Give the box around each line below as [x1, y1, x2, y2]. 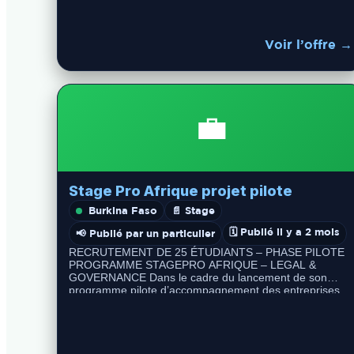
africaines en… [69, 296, 144, 309]
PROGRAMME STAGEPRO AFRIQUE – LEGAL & [69, 258, 316, 271]
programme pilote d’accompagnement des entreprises [69, 284, 340, 296]
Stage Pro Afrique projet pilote [69, 183, 292, 199]
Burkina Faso [88, 204, 157, 217]
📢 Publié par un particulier [76, 227, 215, 239]
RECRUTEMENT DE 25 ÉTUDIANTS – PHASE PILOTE [69, 246, 345, 258]
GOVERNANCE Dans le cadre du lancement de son [69, 271, 327, 284]
